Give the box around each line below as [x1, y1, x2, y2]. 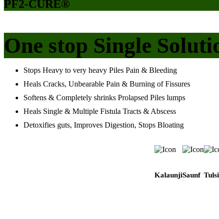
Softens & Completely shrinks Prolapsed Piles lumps [23, 93, 185, 102]
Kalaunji [154, 171, 182, 179]
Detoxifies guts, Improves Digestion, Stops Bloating [23, 121, 184, 130]
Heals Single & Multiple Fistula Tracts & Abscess [23, 107, 176, 116]
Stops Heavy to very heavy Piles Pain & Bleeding [23, 66, 177, 75]
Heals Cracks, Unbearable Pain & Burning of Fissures [23, 80, 190, 88]
